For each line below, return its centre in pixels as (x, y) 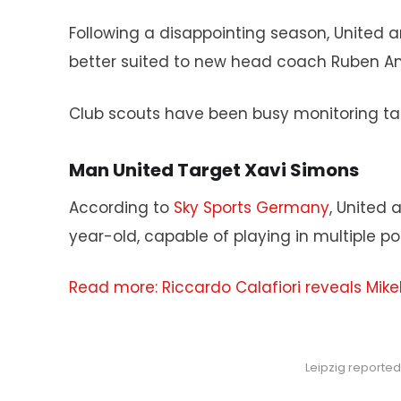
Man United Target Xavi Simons (213, 170)
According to (121, 207)
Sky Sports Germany (251, 207)
